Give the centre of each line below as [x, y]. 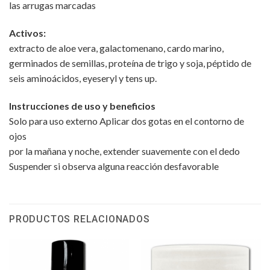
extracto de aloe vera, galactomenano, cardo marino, [116, 48]
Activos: [27, 33]
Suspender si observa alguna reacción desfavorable [114, 166]
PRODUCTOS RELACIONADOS [80, 219]
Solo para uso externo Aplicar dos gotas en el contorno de [127, 121]
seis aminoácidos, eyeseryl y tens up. [83, 78]
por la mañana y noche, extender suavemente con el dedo [124, 151]
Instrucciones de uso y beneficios [82, 105]
